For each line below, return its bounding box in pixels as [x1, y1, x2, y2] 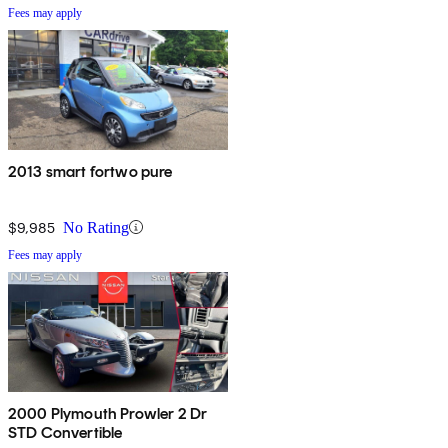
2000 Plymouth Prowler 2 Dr [8, 403, 208, 423]
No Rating [63, 218, 129, 236]
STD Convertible [8, 422, 123, 442]
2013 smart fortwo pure [8, 161, 173, 181]
